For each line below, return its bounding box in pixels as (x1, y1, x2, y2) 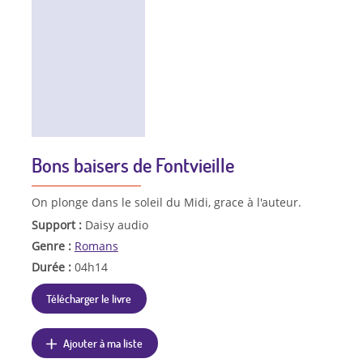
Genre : (31, 238, 75, 254)
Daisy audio (84, 217, 148, 233)
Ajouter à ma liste (63, 335, 143, 350)
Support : (31, 217, 85, 233)
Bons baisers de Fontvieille (31, 152, 234, 178)
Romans (74, 238, 118, 254)
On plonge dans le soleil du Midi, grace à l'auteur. (31, 194, 301, 211)
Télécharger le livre (46, 290, 132, 305)
